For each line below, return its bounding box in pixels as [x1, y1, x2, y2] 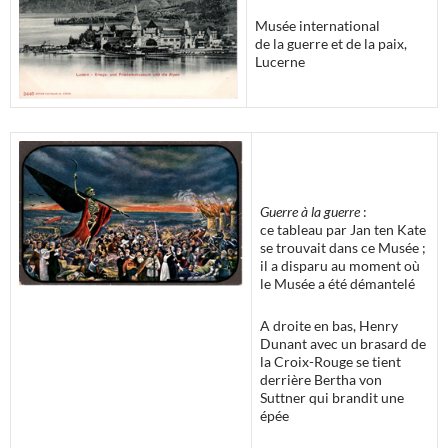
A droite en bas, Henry [260, 317, 398, 334]
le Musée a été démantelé [260, 275, 415, 292]
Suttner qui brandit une [260, 389, 404, 406]
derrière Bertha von [260, 371, 382, 388]
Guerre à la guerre [260, 203, 360, 220]
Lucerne [255, 53, 305, 70]
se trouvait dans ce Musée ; [260, 239, 426, 256]
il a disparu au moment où [260, 257, 420, 274]
